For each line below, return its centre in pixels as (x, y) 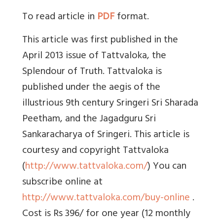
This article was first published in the (100, 41)
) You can (167, 167)
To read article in (60, 18)
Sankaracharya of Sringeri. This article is (106, 136)
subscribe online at (62, 183)
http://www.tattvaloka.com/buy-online (106, 199)
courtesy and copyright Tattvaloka (95, 151)
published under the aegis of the (91, 88)
